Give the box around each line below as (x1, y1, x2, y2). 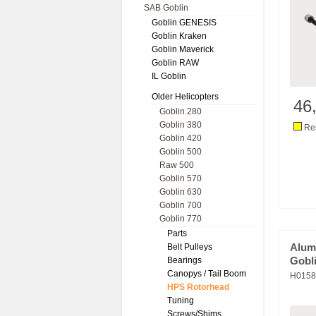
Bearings (167, 255, 202, 265)
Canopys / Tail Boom (167, 269, 246, 279)
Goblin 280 (159, 107, 202, 116)
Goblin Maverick (152, 44, 214, 54)
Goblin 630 (159, 187, 202, 197)
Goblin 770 (159, 214, 202, 224)
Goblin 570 (159, 174, 202, 183)
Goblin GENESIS (152, 18, 217, 28)
